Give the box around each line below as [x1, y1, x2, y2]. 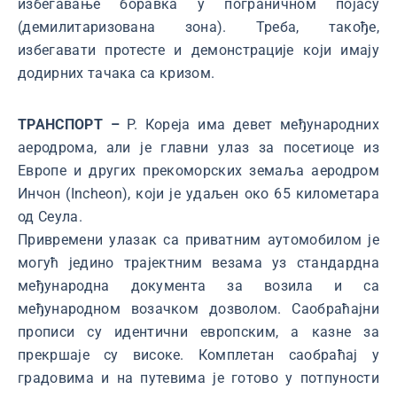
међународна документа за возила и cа [18, 277, 379, 295]
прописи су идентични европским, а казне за [18, 323, 379, 341]
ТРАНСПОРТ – [18, 116, 128, 134]
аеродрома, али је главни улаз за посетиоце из [18, 139, 379, 157]
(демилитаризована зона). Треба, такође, [18, 19, 379, 36]
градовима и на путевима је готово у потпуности [18, 370, 379, 387]
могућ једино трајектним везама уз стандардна [18, 254, 379, 272]
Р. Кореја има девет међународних [127, 116, 379, 134]
